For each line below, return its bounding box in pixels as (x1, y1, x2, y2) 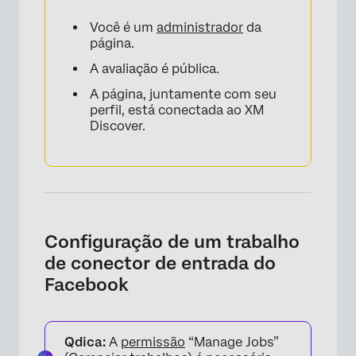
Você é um (90, 20, 157, 35)
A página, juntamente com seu (90, 87, 277, 102)
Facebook (44, 274, 129, 295)
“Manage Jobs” (185, 335, 279, 350)
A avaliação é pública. (90, 61, 219, 76)
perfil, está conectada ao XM (90, 103, 264, 118)
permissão (121, 335, 185, 350)
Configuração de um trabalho (44, 231, 300, 252)
